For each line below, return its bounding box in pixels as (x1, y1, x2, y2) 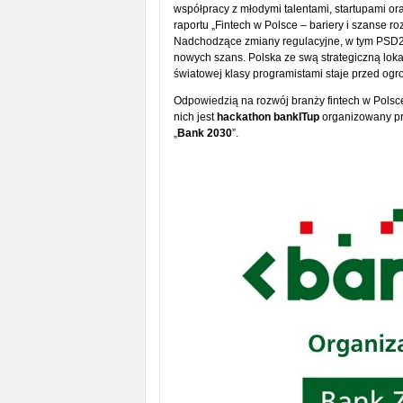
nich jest (173, 111, 217, 123)
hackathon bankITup (216, 111, 319, 123)
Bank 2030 (176, 127, 232, 139)
